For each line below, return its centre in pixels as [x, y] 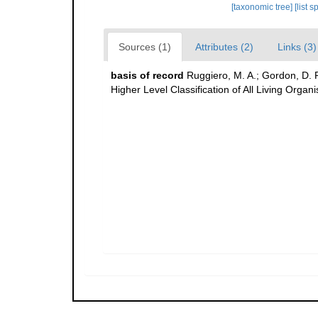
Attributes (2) [224, 47]
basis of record [147, 75]
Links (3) [297, 47]
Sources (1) [145, 47]
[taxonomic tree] [263, 7]
